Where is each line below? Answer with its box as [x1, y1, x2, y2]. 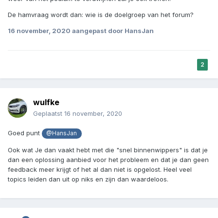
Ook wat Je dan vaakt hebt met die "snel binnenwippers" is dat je [8, 145, 208, 154]
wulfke [33, 97, 59, 108]
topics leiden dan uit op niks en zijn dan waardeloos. [8, 175, 170, 183]
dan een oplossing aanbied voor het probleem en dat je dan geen [8, 155, 209, 163]
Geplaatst [33, 109, 64, 118]
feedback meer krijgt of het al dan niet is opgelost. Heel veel [8, 165, 192, 173]
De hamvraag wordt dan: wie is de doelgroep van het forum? [8, 11, 194, 19]
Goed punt [8, 129, 42, 137]
